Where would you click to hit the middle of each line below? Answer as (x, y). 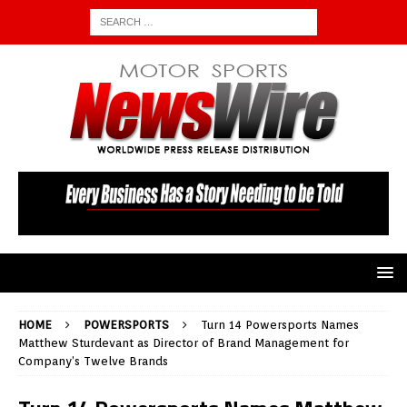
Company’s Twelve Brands (93, 362)
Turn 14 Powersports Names (280, 325)
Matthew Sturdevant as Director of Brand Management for (184, 343)
